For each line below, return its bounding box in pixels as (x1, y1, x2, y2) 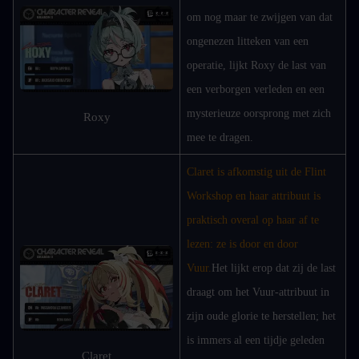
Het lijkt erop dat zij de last (212, 262, 336, 274)
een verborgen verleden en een (187, 83, 325, 95)
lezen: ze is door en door (187, 238, 298, 250)
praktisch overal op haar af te (187, 214, 319, 226)
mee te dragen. (187, 131, 253, 143)
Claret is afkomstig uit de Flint (187, 166, 326, 178)
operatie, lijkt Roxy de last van (187, 59, 326, 71)
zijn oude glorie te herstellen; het (187, 310, 336, 322)
